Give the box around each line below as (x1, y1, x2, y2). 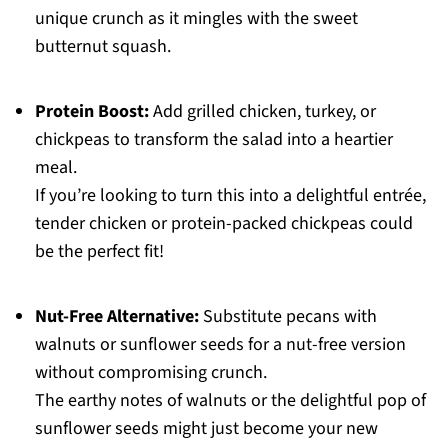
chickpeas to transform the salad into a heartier (34, 127, 393, 153)
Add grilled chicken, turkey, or (148, 99, 376, 125)
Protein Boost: (34, 99, 149, 125)
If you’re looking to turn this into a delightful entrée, (34, 183, 426, 209)
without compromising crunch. (34, 360, 267, 386)
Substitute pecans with (198, 304, 377, 330)
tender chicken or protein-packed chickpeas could (34, 211, 413, 237)
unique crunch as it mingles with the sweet (34, 6, 358, 32)
